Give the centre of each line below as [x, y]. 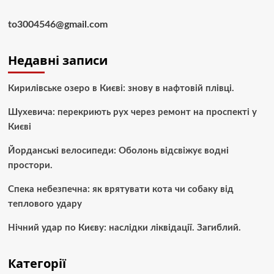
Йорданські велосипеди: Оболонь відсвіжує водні [118, 151]
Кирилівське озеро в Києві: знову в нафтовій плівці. [121, 89]
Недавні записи [57, 61]
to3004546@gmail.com [57, 25]
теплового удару [45, 204]
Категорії [37, 264]
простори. [30, 166]
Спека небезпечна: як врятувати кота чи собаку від [120, 190]
